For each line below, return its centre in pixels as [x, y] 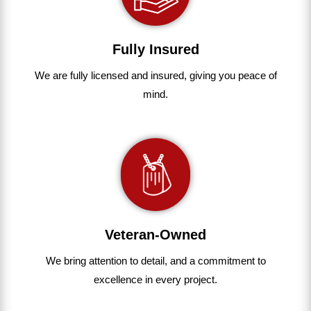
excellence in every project [154, 279]
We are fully [61, 76]
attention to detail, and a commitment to [177, 260]
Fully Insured [155, 50]
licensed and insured [136, 76]
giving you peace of [232, 76]
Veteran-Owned [155, 234]
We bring [67, 260]
